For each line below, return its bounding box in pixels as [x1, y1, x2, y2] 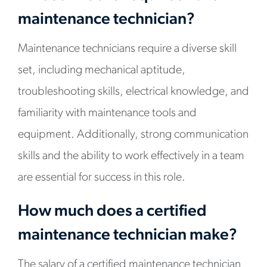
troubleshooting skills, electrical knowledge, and [18, 86, 249, 98]
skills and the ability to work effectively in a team [18, 150, 244, 162]
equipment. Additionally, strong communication [18, 129, 249, 141]
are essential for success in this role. [18, 172, 185, 184]
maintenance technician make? [18, 228, 240, 244]
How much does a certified [18, 204, 207, 220]
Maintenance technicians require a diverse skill [18, 43, 237, 55]
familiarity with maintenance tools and [18, 107, 197, 119]
